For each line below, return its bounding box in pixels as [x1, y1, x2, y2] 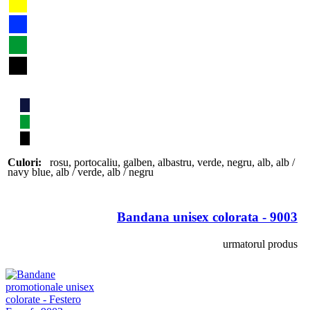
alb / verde [56, 165, 102, 178]
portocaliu [74, 156, 118, 168]
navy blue [8, 165, 51, 178]
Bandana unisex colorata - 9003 [117, 210, 298, 225]
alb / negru [107, 165, 154, 178]
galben [123, 156, 152, 168]
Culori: [8, 156, 42, 168]
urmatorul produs [223, 238, 298, 250]
